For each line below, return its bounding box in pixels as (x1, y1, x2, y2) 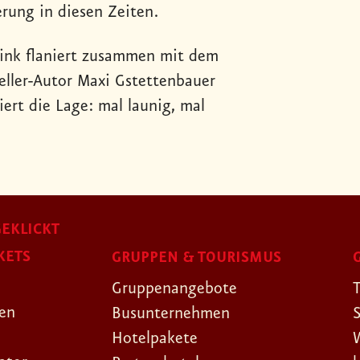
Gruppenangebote (112, 279, 237, 299)
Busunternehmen (112, 304, 230, 324)
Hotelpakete (112, 329, 198, 349)
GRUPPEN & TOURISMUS (112, 249, 281, 268)
